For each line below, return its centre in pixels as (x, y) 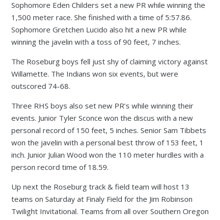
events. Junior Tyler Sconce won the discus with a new (102, 118)
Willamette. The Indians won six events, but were (95, 74)
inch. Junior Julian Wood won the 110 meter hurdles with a (107, 155)
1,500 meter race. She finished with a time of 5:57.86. (101, 17)
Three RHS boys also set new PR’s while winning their (102, 106)
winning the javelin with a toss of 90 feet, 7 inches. (96, 42)
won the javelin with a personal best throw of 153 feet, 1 (107, 142)
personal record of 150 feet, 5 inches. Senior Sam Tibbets (109, 130)
